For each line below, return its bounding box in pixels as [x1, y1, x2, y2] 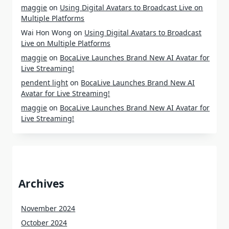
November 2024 [21, 203, 76, 213]
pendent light [21, 77, 68, 87]
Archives [18, 176, 64, 191]
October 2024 [21, 217, 67, 227]
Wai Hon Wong [21, 27, 72, 37]
